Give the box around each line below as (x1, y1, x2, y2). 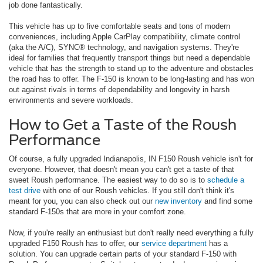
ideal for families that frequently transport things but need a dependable (9, 53, 250, 62)
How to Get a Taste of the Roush (9, 116, 237, 133)
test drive (9, 186, 41, 195)
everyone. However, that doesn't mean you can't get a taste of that (9, 164, 234, 174)
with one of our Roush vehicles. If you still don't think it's (41, 186, 234, 195)
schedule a (207, 175, 244, 184)
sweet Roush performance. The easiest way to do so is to (9, 175, 207, 184)
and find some (202, 196, 252, 205)
